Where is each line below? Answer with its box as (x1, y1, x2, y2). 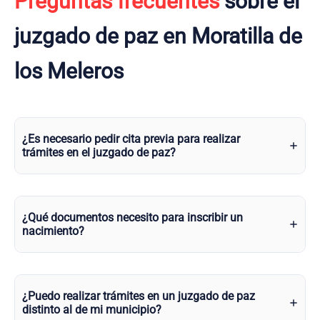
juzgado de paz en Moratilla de (14, 24, 302, 49)
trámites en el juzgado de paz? (22, 146, 176, 159)
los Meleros (14, 59, 124, 84)
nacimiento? (22, 224, 84, 238)
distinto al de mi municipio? (22, 303, 161, 316)
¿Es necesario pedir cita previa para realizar (22, 132, 240, 146)
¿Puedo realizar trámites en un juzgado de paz (22, 289, 255, 303)
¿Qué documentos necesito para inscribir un (22, 211, 243, 224)
